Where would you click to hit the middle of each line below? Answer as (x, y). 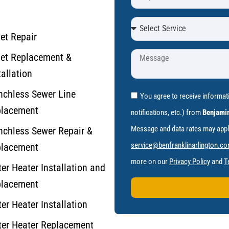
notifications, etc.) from (167, 112)
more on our (150, 161)
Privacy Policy (190, 161)
